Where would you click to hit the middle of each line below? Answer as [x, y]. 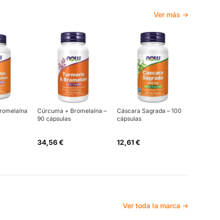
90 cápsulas [54, 119]
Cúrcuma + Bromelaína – [72, 111]
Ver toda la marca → [156, 205]
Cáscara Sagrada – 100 [149, 111]
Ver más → [171, 14]
